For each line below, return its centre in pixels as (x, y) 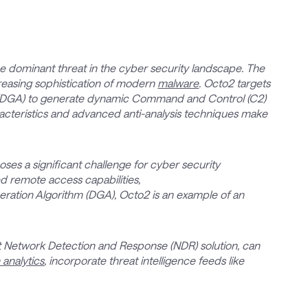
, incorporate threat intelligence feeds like (144, 261)
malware (178, 83)
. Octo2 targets (235, 83)
